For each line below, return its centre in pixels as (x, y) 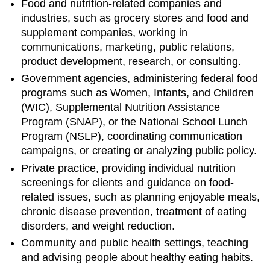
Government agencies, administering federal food (140, 79)
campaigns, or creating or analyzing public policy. (139, 151)
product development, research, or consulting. (131, 61)
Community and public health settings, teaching (135, 243)
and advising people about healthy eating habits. (137, 258)
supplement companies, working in (105, 32)
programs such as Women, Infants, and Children (138, 93)
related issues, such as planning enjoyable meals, (141, 197)
